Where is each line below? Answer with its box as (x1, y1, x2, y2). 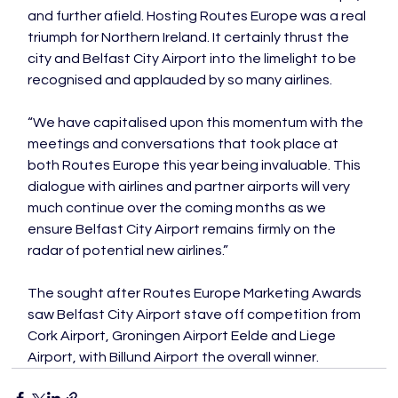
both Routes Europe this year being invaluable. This (28, 158, 364, 172)
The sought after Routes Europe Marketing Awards (28, 286, 365, 300)
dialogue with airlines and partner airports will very (28, 179, 354, 194)
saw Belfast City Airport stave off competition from (28, 307, 364, 322)
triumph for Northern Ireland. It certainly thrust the (28, 30, 353, 44)
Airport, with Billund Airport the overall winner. (28, 350, 320, 364)
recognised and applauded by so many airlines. (28, 73, 333, 87)
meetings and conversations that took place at (28, 137, 342, 151)
